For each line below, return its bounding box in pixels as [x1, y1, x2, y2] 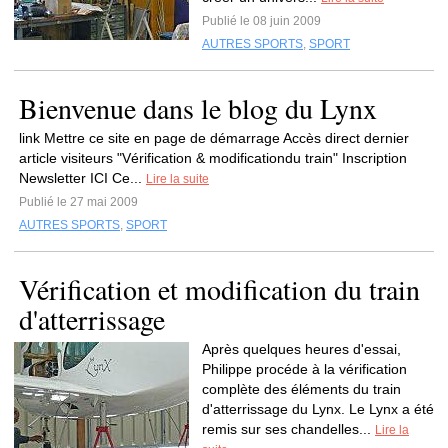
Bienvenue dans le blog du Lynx [19, 89, 377, 127]
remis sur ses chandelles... [202, 421, 375, 437]
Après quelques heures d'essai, [202, 341, 401, 357]
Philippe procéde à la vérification [202, 361, 407, 377]
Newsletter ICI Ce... [19, 170, 146, 186]
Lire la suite [146, 172, 209, 186]
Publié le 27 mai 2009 [19, 195, 138, 209]
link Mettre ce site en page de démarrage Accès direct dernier [19, 130, 409, 146]
